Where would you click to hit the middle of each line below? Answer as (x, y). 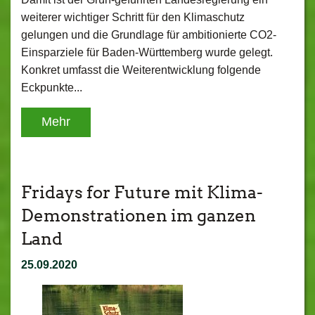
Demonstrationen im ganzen (139, 216)
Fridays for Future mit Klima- (142, 192)
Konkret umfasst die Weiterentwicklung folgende (141, 70)
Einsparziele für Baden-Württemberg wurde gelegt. (147, 52)
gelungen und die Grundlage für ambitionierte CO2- (149, 35)
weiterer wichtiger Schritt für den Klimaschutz (133, 17)
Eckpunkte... (52, 88)
